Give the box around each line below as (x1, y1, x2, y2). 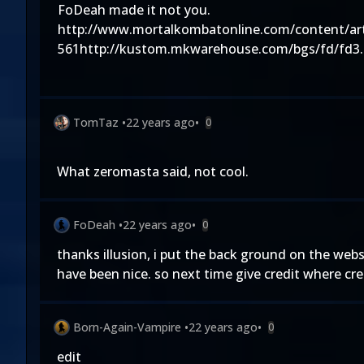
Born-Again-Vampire (73, 319, 181, 335)
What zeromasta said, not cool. (57, 162, 249, 180)
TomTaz (73, 115, 119, 130)
